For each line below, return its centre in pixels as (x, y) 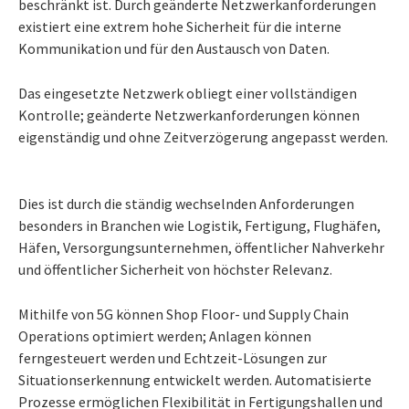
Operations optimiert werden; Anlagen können (165, 336)
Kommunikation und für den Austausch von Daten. (177, 48)
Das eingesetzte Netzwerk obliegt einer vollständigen (188, 93)
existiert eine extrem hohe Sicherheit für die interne (180, 26)
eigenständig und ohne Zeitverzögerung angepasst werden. (203, 136)
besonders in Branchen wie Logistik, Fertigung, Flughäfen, (199, 225)
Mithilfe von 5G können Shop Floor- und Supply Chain (184, 314)
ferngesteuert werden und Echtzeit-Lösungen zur (173, 357)
